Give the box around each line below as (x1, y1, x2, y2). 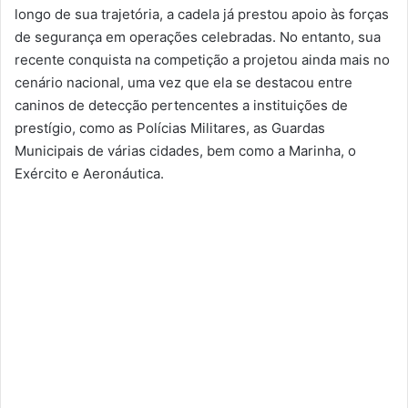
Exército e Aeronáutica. (15, 164, 164, 182)
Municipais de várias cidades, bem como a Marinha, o (15, 141, 356, 159)
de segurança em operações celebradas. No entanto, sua (15, 27, 381, 46)
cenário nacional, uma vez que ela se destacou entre (15, 73, 352, 91)
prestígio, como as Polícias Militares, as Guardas (15, 118, 325, 137)
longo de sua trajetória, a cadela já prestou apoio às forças (15, 5, 389, 23)
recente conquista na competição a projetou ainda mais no (15, 50, 390, 68)
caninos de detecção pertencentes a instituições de (15, 96, 348, 114)
